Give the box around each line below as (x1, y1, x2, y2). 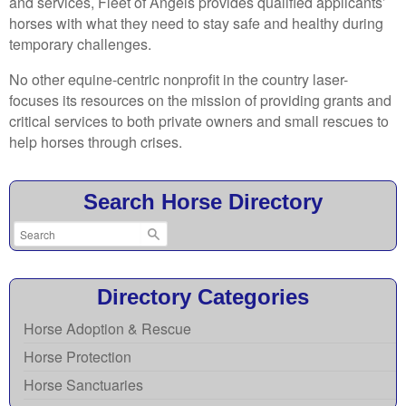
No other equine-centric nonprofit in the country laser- (9, 69, 348, 91)
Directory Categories (97, 285, 309, 310)
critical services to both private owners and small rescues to (9, 111, 389, 132)
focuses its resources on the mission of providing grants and (9, 90, 391, 111)
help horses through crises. (9, 131, 182, 153)
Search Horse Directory (83, 189, 323, 215)
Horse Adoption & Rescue (24, 318, 191, 340)
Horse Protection (24, 346, 131, 368)
